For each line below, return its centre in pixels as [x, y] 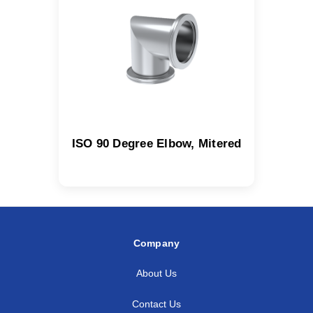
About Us [156, 274]
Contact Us [156, 304]
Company [156, 243]
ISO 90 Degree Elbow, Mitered [156, 144]
